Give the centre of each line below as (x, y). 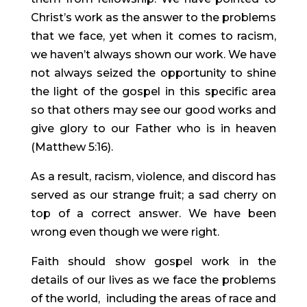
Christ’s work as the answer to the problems (153, 17)
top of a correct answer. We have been (153, 213)
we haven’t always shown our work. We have (153, 54)
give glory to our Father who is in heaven (153, 128)
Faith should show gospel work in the (153, 261)
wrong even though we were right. (125, 232)
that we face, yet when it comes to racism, (153, 36)
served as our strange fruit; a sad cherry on (153, 195)
